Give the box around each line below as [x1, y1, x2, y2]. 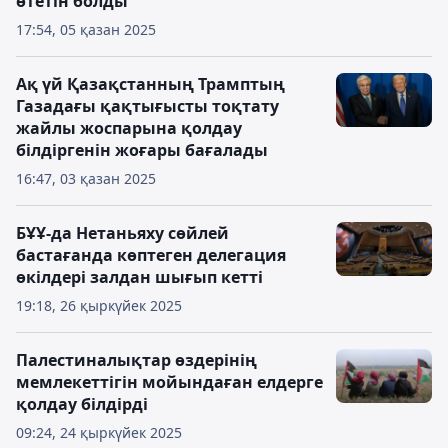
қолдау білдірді [16, 393, 148, 415]
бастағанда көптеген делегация [16, 244, 286, 266]
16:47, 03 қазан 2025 [16, 169, 156, 188]
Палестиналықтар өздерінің [16, 349, 257, 371]
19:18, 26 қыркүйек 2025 [16, 296, 182, 315]
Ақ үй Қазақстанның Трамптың [16, 73, 285, 95]
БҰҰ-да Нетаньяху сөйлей [16, 222, 229, 244]
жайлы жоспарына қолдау [16, 117, 242, 139]
